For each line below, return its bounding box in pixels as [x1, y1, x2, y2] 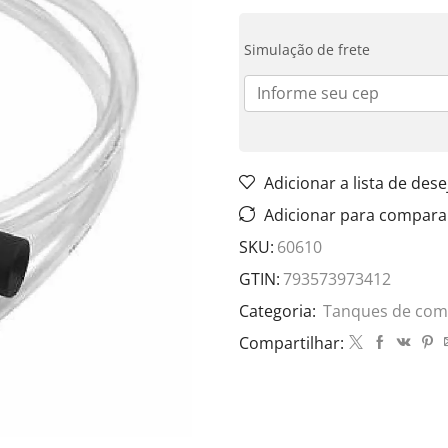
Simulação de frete [244, 39, 370, 59]
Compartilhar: [239, 331, 344, 354]
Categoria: [239, 299, 320, 322]
